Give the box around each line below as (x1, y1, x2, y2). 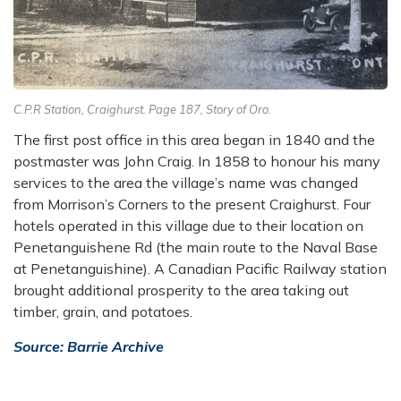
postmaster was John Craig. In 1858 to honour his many (13, 152, 380, 171)
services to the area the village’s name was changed (13, 174, 358, 192)
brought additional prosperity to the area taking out (13, 281, 349, 300)
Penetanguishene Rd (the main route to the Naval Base (13, 238, 378, 257)
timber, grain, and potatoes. (13, 303, 192, 321)
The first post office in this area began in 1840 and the (13, 131, 375, 149)
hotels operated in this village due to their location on (13, 217, 363, 235)
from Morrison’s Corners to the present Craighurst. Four (13, 195, 371, 214)
